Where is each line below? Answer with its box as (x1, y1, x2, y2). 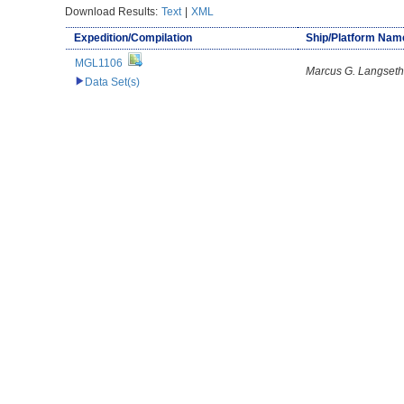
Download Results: (65, 5, 161, 18)
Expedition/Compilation (73, 31, 192, 44)
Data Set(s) (84, 75, 140, 88)
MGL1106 (74, 56, 123, 69)
